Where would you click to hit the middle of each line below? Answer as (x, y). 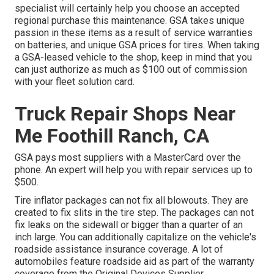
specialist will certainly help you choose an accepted (127, 9)
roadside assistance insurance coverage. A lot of (119, 250)
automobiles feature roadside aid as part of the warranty (135, 262)
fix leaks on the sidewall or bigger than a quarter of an (129, 225)
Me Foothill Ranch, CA (112, 136)
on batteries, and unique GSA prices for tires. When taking (137, 45)
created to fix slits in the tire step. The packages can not (134, 213)
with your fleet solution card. (75, 82)
